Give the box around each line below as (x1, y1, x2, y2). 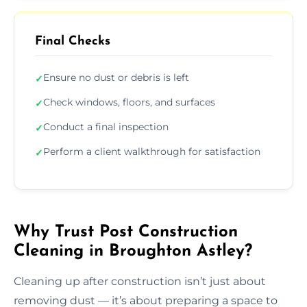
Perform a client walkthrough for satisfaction (43, 145, 260, 158)
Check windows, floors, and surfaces (43, 95, 215, 108)
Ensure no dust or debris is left (43, 71, 189, 84)
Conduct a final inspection (43, 120, 169, 133)
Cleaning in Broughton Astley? (14, 243, 252, 260)
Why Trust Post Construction (14, 223, 238, 241)
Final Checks (35, 34, 110, 48)
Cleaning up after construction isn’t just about (14, 274, 266, 288)
